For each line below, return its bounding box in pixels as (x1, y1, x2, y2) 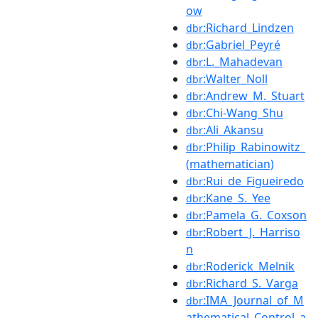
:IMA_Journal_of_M (203, 292, 304, 308)
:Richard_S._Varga (203, 275, 298, 291)
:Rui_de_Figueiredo (203, 172, 304, 189)
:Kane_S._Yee (203, 190, 270, 206)
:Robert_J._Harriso (203, 224, 300, 240)
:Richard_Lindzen (203, 19, 294, 35)
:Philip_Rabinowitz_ (203, 138, 305, 155)
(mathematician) (186, 155, 274, 172)
